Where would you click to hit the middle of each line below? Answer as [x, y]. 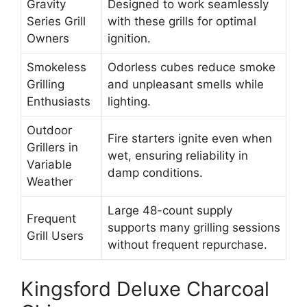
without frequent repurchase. [187, 245]
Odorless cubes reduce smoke [192, 67]
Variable [49, 165]
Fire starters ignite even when [190, 139]
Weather [50, 182]
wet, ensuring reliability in [178, 156]
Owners [48, 39]
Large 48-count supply [170, 211]
